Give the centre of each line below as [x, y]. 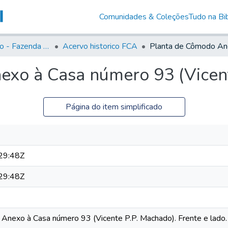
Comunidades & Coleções [144, 17]
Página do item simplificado [114, 107]
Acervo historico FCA [100, 46]
